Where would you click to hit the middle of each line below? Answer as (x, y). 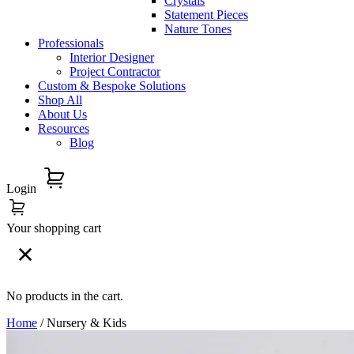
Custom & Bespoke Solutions (112, 86)
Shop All (60, 100)
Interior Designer (112, 57)
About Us (62, 114)
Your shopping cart (54, 228)
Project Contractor (115, 72)
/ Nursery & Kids (82, 323)
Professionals (71, 43)
